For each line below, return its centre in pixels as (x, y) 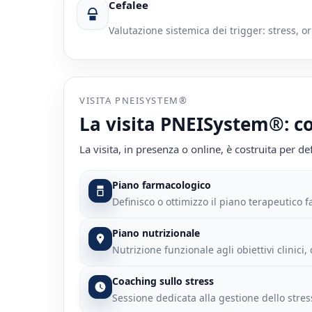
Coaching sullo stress (163, 281)
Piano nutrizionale (156, 233)
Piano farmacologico (162, 185)
